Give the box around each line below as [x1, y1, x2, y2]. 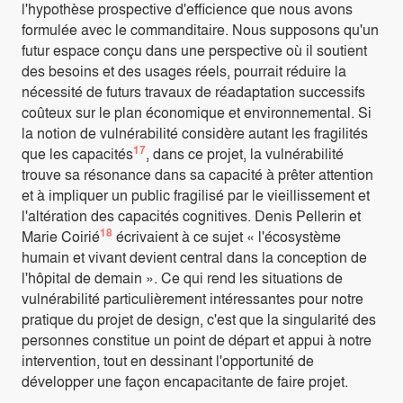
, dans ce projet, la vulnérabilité [146, 143, 344, 165]
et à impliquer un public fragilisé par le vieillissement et [22, 184, 370, 206]
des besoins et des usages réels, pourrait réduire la [22, 60, 346, 82]
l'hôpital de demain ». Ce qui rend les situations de [22, 267, 343, 289]
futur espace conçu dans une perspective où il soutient [22, 40, 367, 61]
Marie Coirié [22, 226, 100, 247]
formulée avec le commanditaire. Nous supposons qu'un [22, 19, 379, 40]
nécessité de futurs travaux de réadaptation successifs [22, 81, 365, 103]
